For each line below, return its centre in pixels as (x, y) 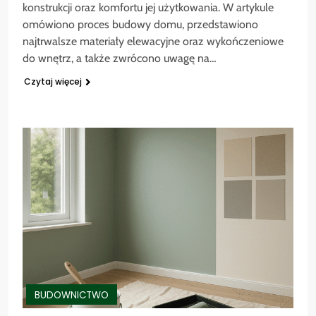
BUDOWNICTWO (72, 296)
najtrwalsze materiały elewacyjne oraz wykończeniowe (153, 41)
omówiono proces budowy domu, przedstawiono (140, 24)
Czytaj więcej (53, 81)
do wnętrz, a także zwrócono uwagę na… (120, 58)
